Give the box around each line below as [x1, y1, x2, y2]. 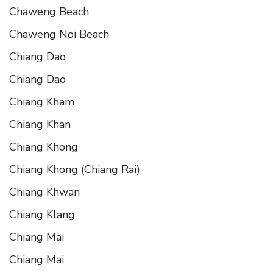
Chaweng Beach [9, 4, 89, 19]
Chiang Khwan [9, 184, 80, 199]
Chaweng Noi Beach [9, 26, 109, 41]
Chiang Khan [9, 116, 71, 132]
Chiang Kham [9, 94, 74, 109]
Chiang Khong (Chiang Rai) [9, 161, 140, 177]
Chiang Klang [9, 207, 75, 222]
